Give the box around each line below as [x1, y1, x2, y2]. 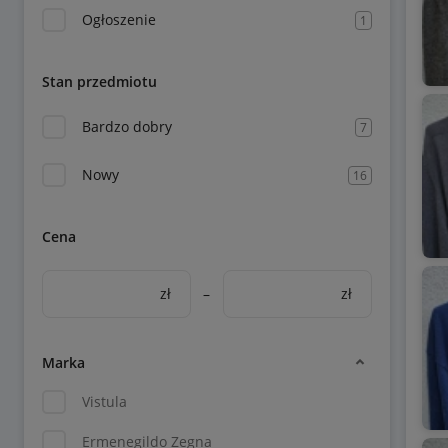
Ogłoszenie [82, 10, 156, 29]
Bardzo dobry [82, 117, 172, 136]
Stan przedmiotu [42, 72, 157, 91]
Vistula [82, 392, 127, 411]
